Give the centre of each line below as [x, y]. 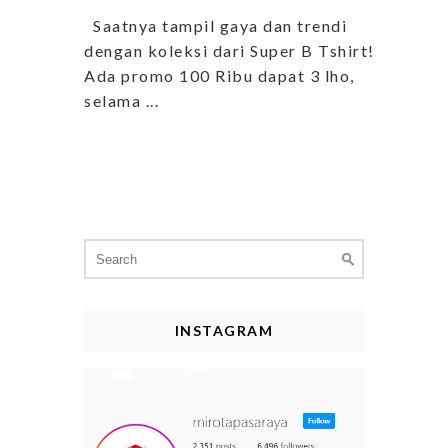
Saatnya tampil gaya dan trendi [215, 26]
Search [107, 247]
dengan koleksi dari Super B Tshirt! [229, 51]
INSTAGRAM [224, 331]
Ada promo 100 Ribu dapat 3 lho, [219, 76]
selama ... [121, 101]
